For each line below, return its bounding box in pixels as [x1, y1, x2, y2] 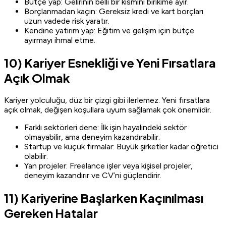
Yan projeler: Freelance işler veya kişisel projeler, [24, 160, 193, 171]
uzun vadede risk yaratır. [24, 16, 109, 26]
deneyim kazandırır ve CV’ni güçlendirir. [24, 170, 161, 180]
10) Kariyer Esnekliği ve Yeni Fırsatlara [4, 54, 216, 70]
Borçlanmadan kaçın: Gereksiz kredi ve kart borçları [24, 6, 203, 16]
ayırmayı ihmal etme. [24, 35, 95, 45]
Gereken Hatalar [4, 205, 98, 220]
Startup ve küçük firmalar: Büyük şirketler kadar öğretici [24, 141, 218, 151]
